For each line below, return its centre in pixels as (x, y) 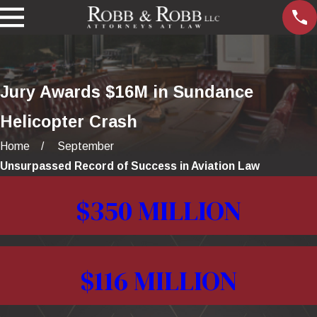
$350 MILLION (158, 210)
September (86, 146)
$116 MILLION (158, 280)
